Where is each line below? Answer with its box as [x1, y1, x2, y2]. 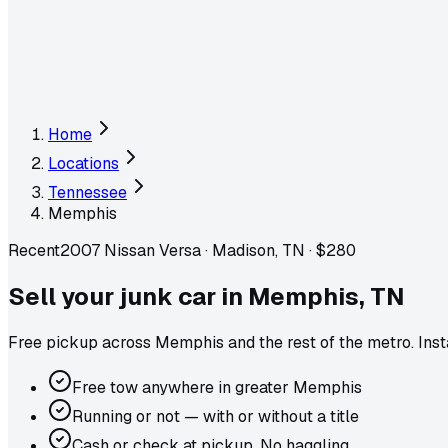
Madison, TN [212, 240, 305, 261]
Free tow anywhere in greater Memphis [72, 376, 362, 398]
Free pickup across [8, 331, 155, 353]
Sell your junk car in [8, 280, 243, 312]
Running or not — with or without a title [72, 405, 359, 427]
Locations [48, 153, 119, 174]
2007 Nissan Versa [60, 240, 201, 261]
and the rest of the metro [224, 331, 411, 353]
